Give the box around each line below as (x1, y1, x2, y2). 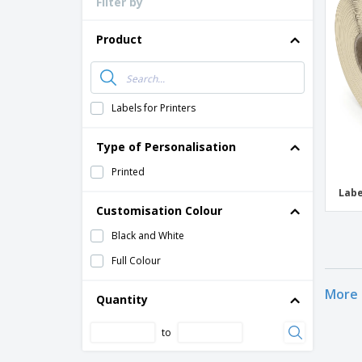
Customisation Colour (96, 203, 222, 218)
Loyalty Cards (243, 2, 305, 16)
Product (96, 32, 142, 47)
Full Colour (112, 254, 161, 267)
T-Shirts (243, 27, 277, 40)
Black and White (112, 229, 184, 242)
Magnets (243, 51, 282, 65)
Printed (112, 165, 145, 179)
